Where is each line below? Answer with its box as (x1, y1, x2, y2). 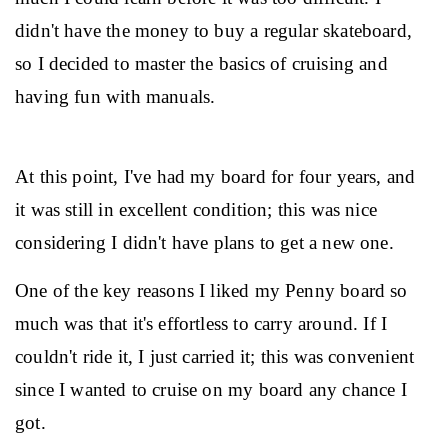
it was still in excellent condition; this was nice (15, 199, 383, 220)
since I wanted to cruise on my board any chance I (15, 379, 412, 400)
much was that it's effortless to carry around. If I (15, 313, 393, 334)
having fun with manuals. (15, 86, 216, 107)
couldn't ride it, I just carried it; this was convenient (15, 346, 420, 367)
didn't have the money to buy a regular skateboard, (15, 20, 418, 41)
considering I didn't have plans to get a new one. (15, 232, 394, 253)
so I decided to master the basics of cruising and (15, 53, 393, 74)
